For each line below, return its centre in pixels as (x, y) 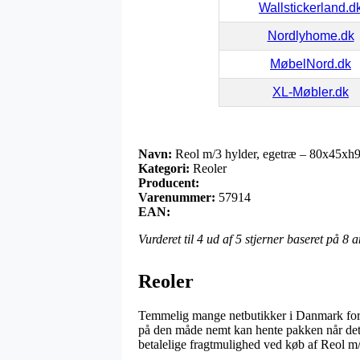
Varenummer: (177, 197)
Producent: (169, 182)
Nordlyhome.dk (311, 35)
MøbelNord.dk (311, 63)
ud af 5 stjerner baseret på (273, 239)
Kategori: (164, 168)
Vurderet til (168, 239)
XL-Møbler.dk (311, 92)
